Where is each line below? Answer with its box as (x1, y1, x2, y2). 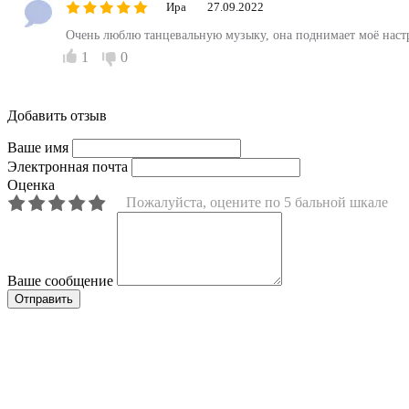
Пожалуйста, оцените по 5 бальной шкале (126, 194, 388, 210)
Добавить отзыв (7, 107, 107, 123)
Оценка (7, 176, 55, 193)
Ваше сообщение (7, 272, 113, 288)
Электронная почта (7, 158, 128, 174)
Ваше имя (7, 139, 68, 155)
